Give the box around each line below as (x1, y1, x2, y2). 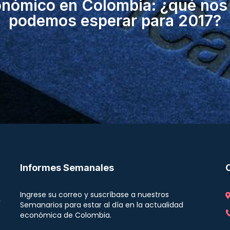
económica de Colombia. (20, 210, 111, 220)
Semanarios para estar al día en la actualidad (20, 200, 183, 210)
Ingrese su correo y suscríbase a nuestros (20, 189, 169, 200)
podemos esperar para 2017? (9, 11, 221, 30)
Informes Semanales (20, 162, 114, 173)
